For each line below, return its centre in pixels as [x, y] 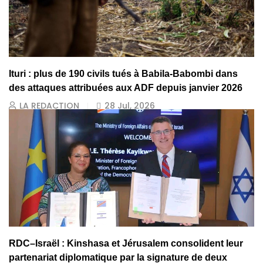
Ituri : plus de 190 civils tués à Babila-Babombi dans [123, 74]
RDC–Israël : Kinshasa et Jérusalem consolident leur [126, 244]
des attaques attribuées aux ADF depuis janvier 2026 [126, 88]
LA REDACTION [49, 106]
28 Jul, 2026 [130, 106]
